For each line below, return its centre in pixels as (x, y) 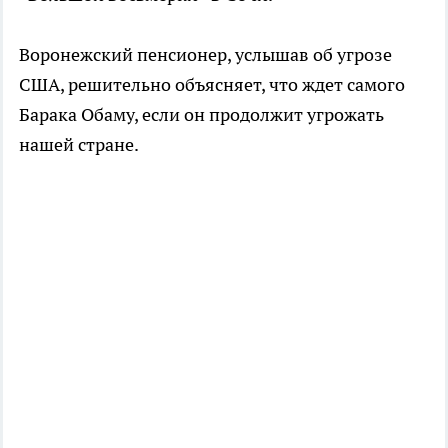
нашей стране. (79, 144)
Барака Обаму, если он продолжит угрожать (201, 114)
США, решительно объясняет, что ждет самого (212, 84)
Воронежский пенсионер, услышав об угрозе (205, 54)
